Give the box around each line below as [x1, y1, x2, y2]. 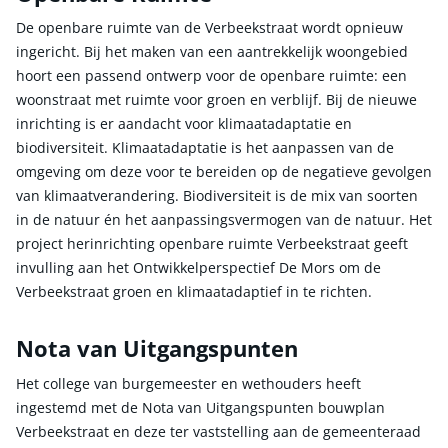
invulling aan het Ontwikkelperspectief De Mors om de [16, 258, 381, 278]
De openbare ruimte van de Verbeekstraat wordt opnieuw [16, 18, 403, 38]
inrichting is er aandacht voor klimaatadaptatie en [16, 114, 352, 134]
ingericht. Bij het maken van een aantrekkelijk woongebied [16, 42, 408, 62]
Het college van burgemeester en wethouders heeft [16, 373, 361, 393]
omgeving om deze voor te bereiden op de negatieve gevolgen [16, 162, 432, 182]
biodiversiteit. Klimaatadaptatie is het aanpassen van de [16, 138, 394, 158]
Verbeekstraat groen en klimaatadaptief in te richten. [16, 282, 372, 302]
